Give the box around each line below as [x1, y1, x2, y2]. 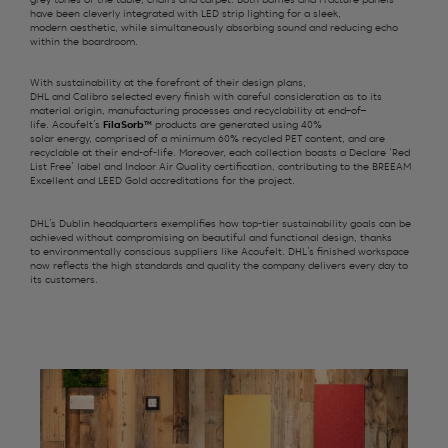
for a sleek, [284, 8, 341, 21]
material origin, [30, 105, 108, 118]
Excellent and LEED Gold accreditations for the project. [30, 175, 295, 188]
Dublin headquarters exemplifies [59, 217, 219, 230]
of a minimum [145, 133, 215, 146]
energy [57, 133, 89, 146]
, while [115, 22, 150, 35]
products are [155, 119, 216, 132]
